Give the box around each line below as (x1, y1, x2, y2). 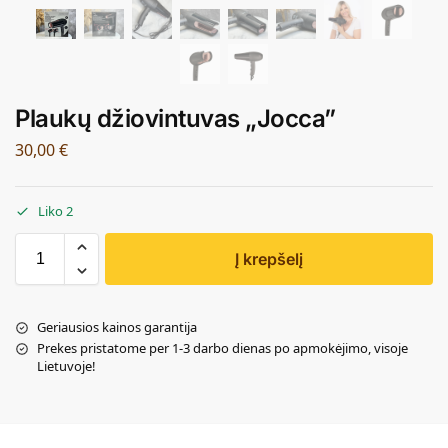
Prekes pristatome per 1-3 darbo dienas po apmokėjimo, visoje (37, 339, 408, 358)
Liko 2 (38, 202, 73, 221)
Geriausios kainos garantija (37, 318, 197, 337)
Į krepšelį (235, 249, 303, 270)
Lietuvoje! (37, 357, 96, 376)
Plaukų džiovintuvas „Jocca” (15, 103, 336, 133)
